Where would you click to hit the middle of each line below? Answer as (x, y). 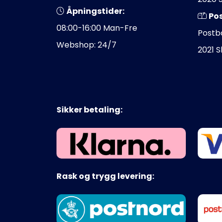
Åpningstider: (95, 11)
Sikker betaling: (89, 110)
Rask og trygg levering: (105, 176)
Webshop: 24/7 (86, 45)
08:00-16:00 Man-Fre (97, 28)
